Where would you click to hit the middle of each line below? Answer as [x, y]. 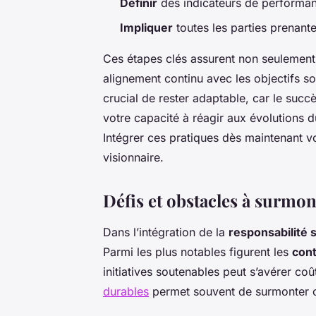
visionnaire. [133, 157]
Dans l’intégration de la [166, 232]
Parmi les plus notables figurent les [197, 251]
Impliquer [146, 27]
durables [126, 291]
